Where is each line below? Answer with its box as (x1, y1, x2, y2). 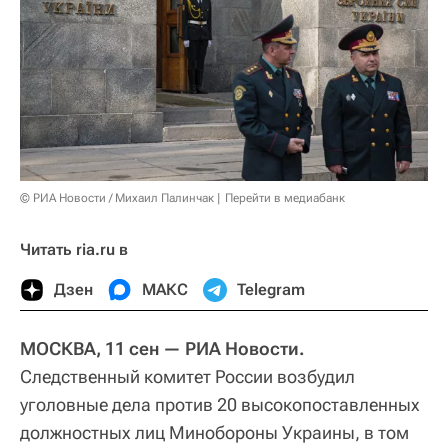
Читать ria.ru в (20, 240, 128, 260)
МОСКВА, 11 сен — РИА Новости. (20, 338, 305, 360)
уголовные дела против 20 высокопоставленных (20, 394, 420, 416)
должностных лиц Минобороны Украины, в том (20, 422, 409, 444)
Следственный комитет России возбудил (20, 366, 355, 388)
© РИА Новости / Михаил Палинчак (20, 191, 214, 206)
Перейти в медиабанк (225, 191, 345, 206)
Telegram (237, 280, 305, 300)
